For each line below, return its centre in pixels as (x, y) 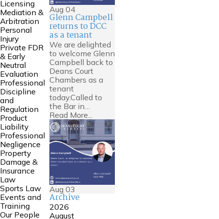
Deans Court (71, 71)
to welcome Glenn (82, 53)
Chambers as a (76, 79)
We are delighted (80, 44)
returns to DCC (78, 26)
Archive (64, 197)
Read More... (71, 115)
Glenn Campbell (81, 18)
